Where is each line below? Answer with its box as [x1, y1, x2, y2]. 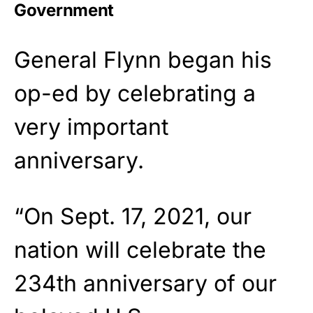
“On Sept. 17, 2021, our [14, 203, 252, 231]
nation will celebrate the [14, 236, 266, 264]
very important [14, 113, 168, 141]
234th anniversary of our [14, 270, 277, 298]
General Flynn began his [14, 46, 272, 74]
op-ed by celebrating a [14, 80, 256, 108]
